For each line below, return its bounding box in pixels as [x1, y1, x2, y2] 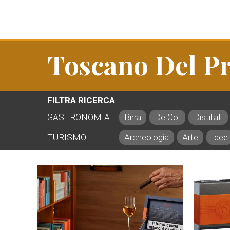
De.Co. [155, 112, 180, 122]
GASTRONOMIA [47, 112, 110, 122]
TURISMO [47, 132, 86, 142]
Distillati [194, 112, 223, 122]
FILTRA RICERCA [47, 95, 115, 105]
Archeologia [124, 132, 169, 142]
